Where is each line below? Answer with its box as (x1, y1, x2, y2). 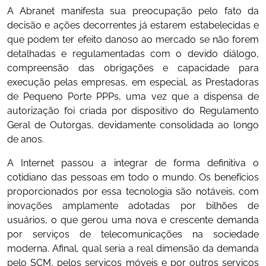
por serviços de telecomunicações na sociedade (7, 228, 259, 240)
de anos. (7, 133, 44, 145)
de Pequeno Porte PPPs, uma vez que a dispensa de (7, 90, 259, 102)
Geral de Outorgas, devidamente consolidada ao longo (7, 119, 259, 131)
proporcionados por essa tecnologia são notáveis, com (7, 185, 259, 197)
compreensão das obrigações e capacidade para (7, 62, 259, 74)
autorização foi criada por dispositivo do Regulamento (7, 104, 259, 116)
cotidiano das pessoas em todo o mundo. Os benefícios (7, 171, 259, 183)
